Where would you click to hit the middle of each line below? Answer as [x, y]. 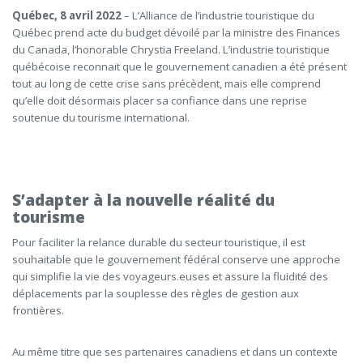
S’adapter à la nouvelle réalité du [143, 200]
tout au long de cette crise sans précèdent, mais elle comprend [167, 83]
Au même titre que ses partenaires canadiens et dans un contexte [175, 352]
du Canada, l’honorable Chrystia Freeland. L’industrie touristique [171, 49]
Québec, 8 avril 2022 [68, 15]
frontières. [39, 310]
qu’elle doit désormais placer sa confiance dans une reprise [160, 100]
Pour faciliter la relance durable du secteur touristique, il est [159, 242]
